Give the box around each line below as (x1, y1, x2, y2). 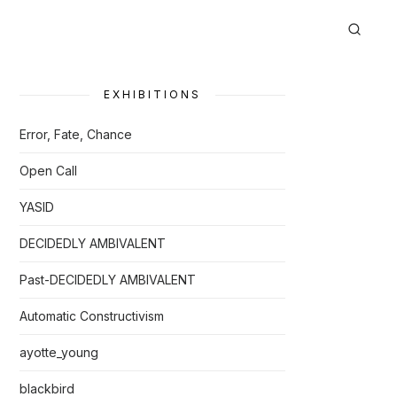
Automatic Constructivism (19, 308, 164, 323)
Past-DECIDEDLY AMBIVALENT (19, 272, 196, 287)
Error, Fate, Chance (19, 127, 132, 142)
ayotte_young (19, 345, 98, 360)
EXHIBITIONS (104, 88, 201, 101)
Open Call (19, 163, 77, 178)
